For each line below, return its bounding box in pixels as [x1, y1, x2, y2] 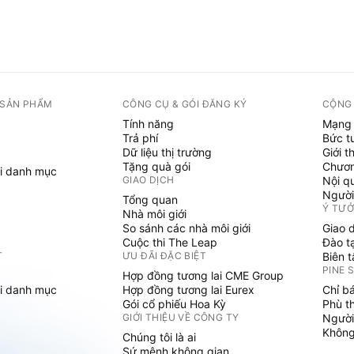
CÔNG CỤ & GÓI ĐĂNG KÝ [122, 98, 247, 110]
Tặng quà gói [122, 160, 190, 173]
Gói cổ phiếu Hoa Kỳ [122, 297, 226, 311]
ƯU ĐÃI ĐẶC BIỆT [122, 250, 206, 262]
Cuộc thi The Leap [122, 235, 217, 249]
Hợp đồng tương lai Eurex [122, 283, 254, 296]
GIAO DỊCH [122, 174, 175, 186]
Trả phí [122, 131, 158, 145]
